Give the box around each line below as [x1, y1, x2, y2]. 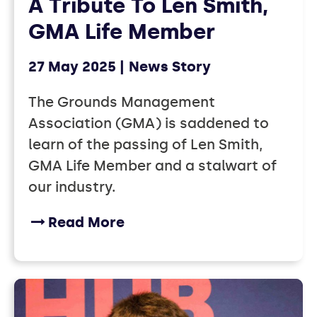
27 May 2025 [28, 58, 116, 76]
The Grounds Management [28, 93, 215, 111]
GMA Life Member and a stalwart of [28, 157, 277, 175]
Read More [48, 214, 125, 231]
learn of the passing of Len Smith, [28, 136, 263, 154]
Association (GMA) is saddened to [28, 115, 269, 132]
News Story [129, 58, 211, 76]
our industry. [28, 178, 115, 196]
